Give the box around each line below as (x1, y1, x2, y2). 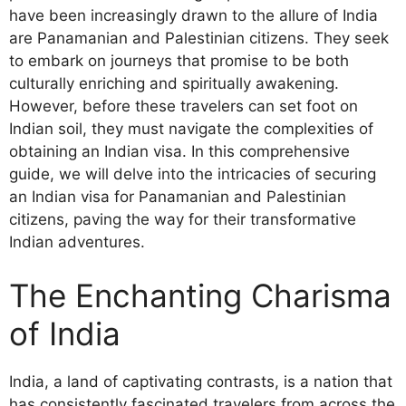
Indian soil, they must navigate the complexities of (9, 119, 373, 138)
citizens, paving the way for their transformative (9, 209, 356, 228)
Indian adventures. (9, 232, 145, 251)
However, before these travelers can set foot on (9, 96, 358, 115)
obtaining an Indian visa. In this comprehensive (9, 141, 350, 160)
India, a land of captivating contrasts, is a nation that (9, 372, 392, 391)
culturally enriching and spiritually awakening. (9, 73, 339, 92)
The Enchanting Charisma (9, 276, 391, 314)
